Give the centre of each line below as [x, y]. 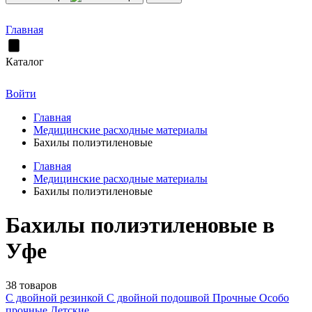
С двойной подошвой [159, 297]
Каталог [25, 62]
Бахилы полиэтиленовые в [140, 225]
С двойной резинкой [56, 297]
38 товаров [31, 285]
